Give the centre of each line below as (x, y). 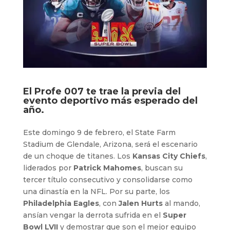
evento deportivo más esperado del (110, 100)
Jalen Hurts (139, 203)
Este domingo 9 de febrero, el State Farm (99, 132)
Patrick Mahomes (107, 168)
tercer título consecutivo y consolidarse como (108, 179)
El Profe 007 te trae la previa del (102, 91)
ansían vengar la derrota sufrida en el (92, 215)
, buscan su (162, 168)
